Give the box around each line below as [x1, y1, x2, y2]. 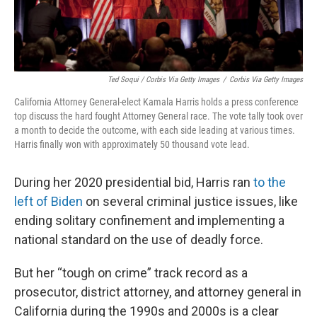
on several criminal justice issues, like [83, 194, 298, 209]
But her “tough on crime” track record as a [14, 265, 248, 280]
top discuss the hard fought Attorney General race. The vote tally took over [14, 110, 303, 122]
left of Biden [14, 194, 83, 209]
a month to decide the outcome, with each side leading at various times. [14, 125, 295, 136]
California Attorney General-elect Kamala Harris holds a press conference [14, 96, 299, 108]
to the [253, 175, 286, 190]
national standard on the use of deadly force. [14, 232, 263, 247]
